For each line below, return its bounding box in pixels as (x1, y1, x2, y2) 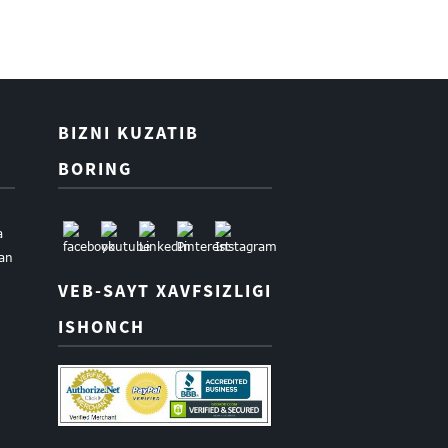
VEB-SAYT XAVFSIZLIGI (57, 279, 272, 303)
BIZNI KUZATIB (57, 121, 199, 145)
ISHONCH (57, 315, 145, 339)
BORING (57, 157, 132, 181)
